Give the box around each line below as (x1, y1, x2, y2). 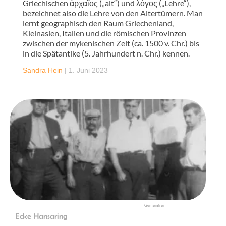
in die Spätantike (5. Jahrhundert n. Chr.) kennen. (23, 48, 190, 58)
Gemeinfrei (144, 202, 164, 208)
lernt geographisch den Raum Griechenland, (23, 18, 174, 28)
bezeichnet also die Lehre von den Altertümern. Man (23, 8, 203, 18)
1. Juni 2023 (69, 66, 108, 74)
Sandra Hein (23, 66, 63, 74)
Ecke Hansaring (15, 211, 67, 220)
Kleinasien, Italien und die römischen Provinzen (23, 28, 186, 38)
